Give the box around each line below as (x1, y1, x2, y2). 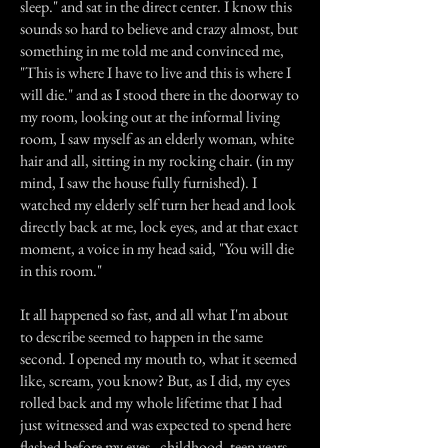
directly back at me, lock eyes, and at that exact (20, 216, 298, 237)
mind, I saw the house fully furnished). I (20, 172, 257, 193)
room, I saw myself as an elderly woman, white (20, 128, 294, 149)
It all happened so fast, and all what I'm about (20, 304, 288, 325)
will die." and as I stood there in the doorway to (20, 84, 299, 105)
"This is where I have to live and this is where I (20, 62, 291, 83)
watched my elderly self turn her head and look (20, 194, 296, 215)
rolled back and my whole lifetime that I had (20, 392, 282, 413)
